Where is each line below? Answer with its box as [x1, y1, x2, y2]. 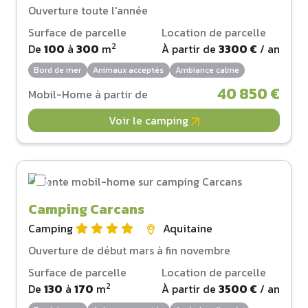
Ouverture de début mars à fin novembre [28, 242, 230, 259]
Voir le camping [109, 111, 191, 129]
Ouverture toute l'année [28, 2, 148, 19]
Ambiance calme [175, 64, 239, 77]
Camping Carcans [28, 199, 144, 220]
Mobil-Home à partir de [28, 85, 148, 102]
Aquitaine [163, 220, 212, 237]
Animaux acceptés [93, 64, 164, 77]
